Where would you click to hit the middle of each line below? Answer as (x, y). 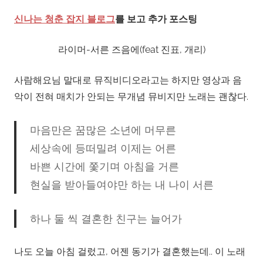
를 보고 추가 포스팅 (156, 19)
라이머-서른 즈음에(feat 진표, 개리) (131, 49)
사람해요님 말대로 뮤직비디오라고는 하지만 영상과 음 (128, 80)
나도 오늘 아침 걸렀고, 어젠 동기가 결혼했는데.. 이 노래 (130, 251)
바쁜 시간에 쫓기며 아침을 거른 (104, 166)
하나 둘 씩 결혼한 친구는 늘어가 (106, 218)
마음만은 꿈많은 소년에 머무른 (103, 130)
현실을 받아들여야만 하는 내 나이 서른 (122, 184)
